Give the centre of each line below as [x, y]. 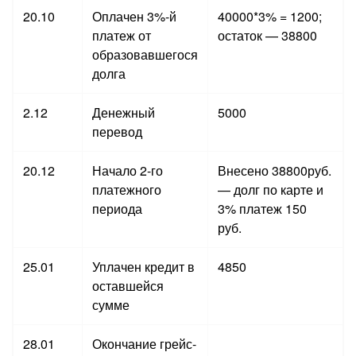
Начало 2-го [128, 170]
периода [117, 208]
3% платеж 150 [262, 208]
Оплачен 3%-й [134, 16]
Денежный [124, 112]
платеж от [122, 35]
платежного [127, 189]
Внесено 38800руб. [275, 170]
